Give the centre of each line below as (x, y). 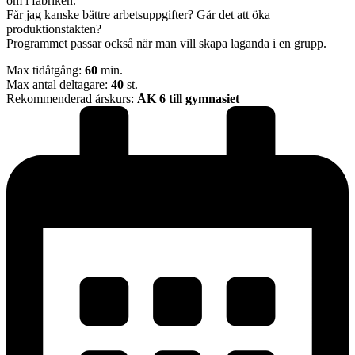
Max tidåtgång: (46, 70)
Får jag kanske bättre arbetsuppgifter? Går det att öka (138, 14)
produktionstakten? (54, 29)
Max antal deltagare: (59, 84)
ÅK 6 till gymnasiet (188, 98)
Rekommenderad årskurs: (72, 98)
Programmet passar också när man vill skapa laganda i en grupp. (166, 43)
